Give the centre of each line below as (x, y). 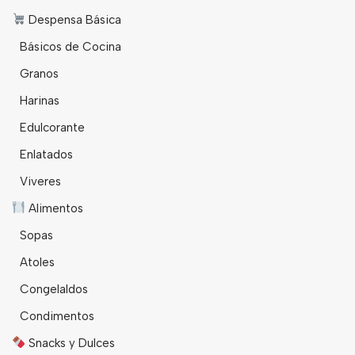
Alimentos (55, 208)
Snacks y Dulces (71, 343)
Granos (39, 73)
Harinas (40, 100)
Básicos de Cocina (71, 46)
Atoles (37, 262)
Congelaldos (54, 289)
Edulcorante (52, 127)
